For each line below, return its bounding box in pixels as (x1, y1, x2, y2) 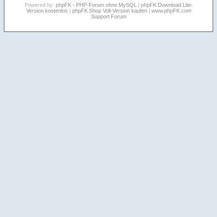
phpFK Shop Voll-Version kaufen (72, 8, 147, 14)
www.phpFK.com (151, 8, 191, 14)
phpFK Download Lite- (140, 2, 193, 8)
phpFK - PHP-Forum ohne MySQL (55, 2, 138, 8)
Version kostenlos (26, 8, 68, 14)
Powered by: (24, 2, 56, 8)
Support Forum (91, 14, 126, 19)
